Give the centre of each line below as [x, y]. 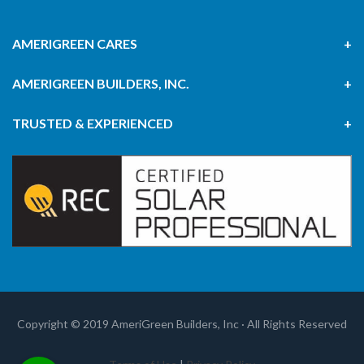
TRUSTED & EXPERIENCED [93, 123]
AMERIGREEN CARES [75, 43]
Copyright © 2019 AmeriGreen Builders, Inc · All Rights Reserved [182, 323]
